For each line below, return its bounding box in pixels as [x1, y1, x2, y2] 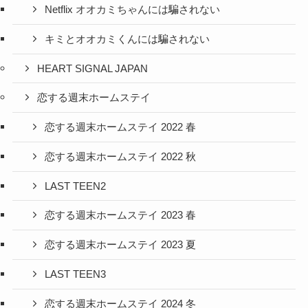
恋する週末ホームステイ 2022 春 [45, 122, 197, 133]
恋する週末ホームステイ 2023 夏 [45, 239, 197, 251]
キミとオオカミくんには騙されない [45, 33, 210, 45]
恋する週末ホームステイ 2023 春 [45, 210, 197, 221]
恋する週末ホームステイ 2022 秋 [45, 151, 197, 162]
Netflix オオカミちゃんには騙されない [45, 4, 221, 16]
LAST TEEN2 [45, 180, 107, 192]
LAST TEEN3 [45, 268, 107, 280]
